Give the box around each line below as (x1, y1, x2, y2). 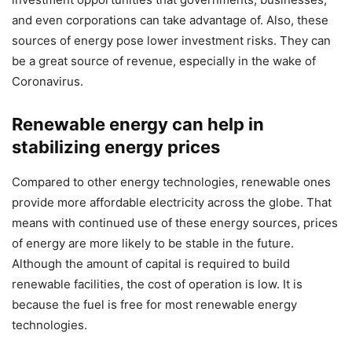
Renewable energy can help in (12, 114, 264, 135)
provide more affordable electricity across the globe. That (12, 195, 332, 211)
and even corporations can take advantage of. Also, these (12, 13, 328, 28)
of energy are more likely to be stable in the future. (12, 236, 294, 251)
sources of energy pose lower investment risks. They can (12, 33, 331, 49)
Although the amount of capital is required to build (12, 256, 290, 272)
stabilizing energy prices (12, 137, 220, 158)
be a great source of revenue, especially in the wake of (12, 53, 316, 69)
